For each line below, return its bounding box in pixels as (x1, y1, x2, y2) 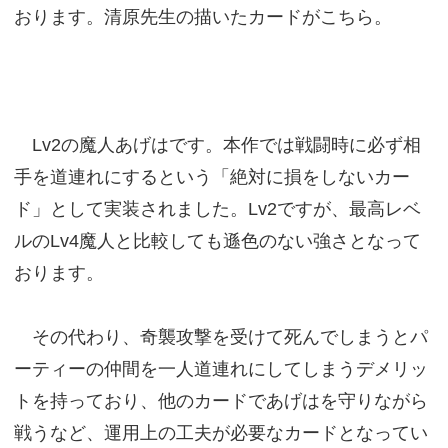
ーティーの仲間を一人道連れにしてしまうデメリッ (13, 358, 428, 380)
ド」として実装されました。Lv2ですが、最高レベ (13, 198, 421, 220)
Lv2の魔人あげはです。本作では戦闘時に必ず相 (13, 134, 421, 156)
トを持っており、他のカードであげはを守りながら (13, 390, 428, 412)
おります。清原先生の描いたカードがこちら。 (13, 6, 392, 28)
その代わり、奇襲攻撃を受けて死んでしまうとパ (13, 326, 428, 348)
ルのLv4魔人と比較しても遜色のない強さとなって (13, 230, 421, 252)
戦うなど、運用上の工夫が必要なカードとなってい (13, 422, 428, 444)
